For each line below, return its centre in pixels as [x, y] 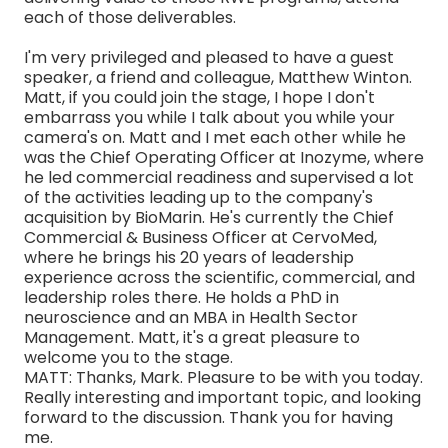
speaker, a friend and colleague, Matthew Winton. [218, 77]
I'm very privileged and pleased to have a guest [209, 57]
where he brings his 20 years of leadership [189, 257]
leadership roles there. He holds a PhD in [181, 297]
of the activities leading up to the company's [198, 197]
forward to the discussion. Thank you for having [208, 417]
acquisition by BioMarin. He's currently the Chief [209, 217]
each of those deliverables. [130, 17]
